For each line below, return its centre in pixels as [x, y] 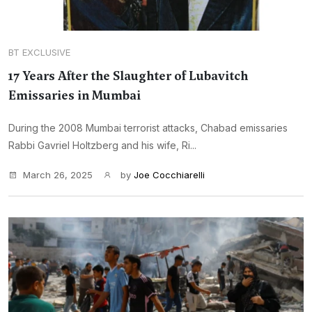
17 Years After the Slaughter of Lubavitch [128, 76]
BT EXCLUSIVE [39, 52]
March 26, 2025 [58, 175]
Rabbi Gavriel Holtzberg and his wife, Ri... [102, 145]
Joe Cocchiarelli [169, 175]
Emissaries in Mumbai [75, 95]
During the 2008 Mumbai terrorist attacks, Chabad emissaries [148, 128]
